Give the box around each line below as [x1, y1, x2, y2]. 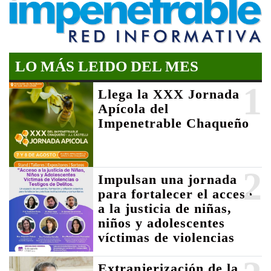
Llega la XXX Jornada [98, 87, 240, 102]
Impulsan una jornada [98, 171, 238, 187]
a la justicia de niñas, [98, 200, 232, 216]
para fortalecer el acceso [98, 186, 253, 201]
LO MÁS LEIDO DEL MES [15, 58, 198, 75]
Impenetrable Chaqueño [98, 116, 250, 131]
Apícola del [98, 101, 169, 117]
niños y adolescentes [98, 215, 226, 230]
